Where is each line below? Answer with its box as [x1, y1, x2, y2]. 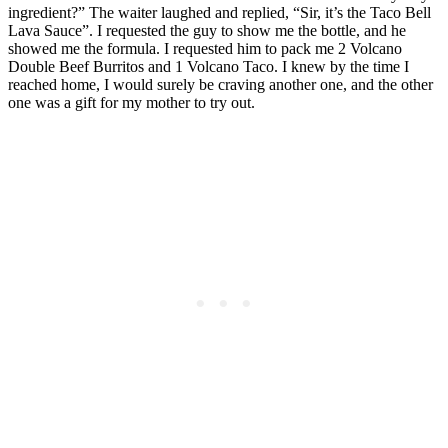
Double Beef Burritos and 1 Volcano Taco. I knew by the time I [8, 58, 409, 76]
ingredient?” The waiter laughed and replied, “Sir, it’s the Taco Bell [8, 4, 431, 22]
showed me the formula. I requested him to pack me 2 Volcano [8, 40, 402, 58]
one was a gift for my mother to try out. [8, 94, 255, 112]
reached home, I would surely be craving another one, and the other [8, 76, 433, 94]
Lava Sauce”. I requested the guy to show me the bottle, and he [8, 22, 406, 40]
